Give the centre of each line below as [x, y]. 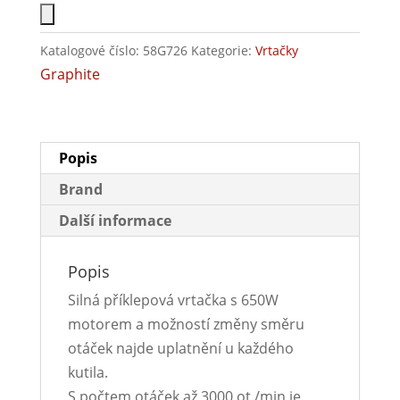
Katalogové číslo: [91, 51]
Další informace [115, 221]
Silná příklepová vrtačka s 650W [173, 300]
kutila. [87, 373]
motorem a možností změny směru [186, 325]
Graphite [70, 75]
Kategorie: [223, 51]
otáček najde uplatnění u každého [180, 349]
